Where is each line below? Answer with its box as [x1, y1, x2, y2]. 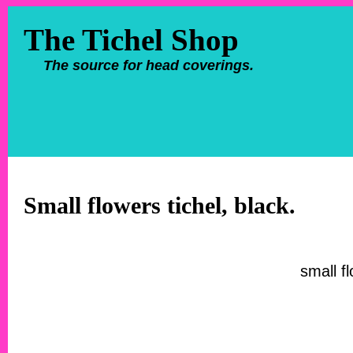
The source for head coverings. [43, 58, 254, 73]
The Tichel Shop [24, 23, 239, 57]
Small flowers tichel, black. [24, 191, 295, 218]
